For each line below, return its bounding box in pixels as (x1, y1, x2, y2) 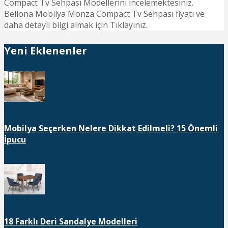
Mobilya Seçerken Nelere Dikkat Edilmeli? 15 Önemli (4, 123, 218, 134)
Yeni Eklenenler (4, 44, 87, 58)
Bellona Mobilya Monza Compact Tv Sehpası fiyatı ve (4, 8, 205, 19)
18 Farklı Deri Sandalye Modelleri (4, 215, 137, 227)
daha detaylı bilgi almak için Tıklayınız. (4, 19, 148, 31)
